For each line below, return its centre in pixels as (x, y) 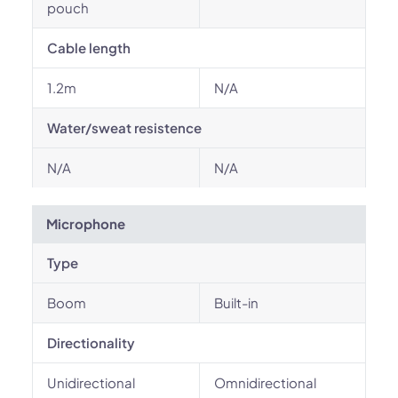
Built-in (236, 302)
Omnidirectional (265, 382)
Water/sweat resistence (124, 127)
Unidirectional (91, 382)
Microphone (86, 223)
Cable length (89, 48)
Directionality (91, 342)
